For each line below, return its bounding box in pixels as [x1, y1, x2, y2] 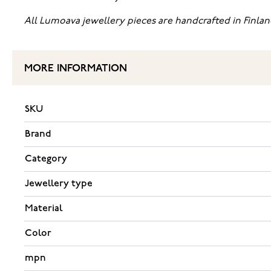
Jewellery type [25, 177, 93, 189]
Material [25, 202, 62, 214]
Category [25, 152, 67, 165]
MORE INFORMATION [24, 63, 127, 74]
